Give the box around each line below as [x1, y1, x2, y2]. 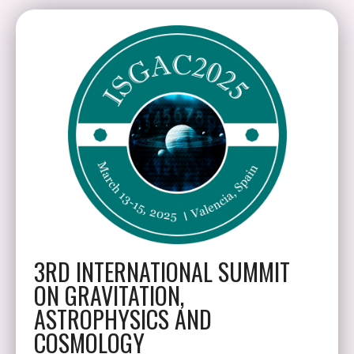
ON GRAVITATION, [34, 277, 184, 313]
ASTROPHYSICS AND [34, 301, 212, 337]
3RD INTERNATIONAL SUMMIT [34, 254, 290, 289]
